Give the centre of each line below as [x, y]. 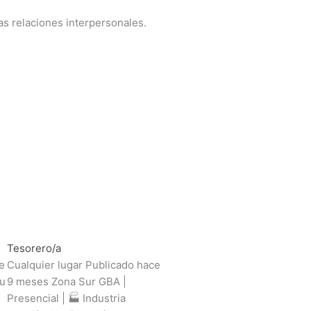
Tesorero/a [34, 248]
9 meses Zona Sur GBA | [67, 281]
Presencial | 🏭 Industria [66, 298]
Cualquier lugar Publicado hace [84, 264]
